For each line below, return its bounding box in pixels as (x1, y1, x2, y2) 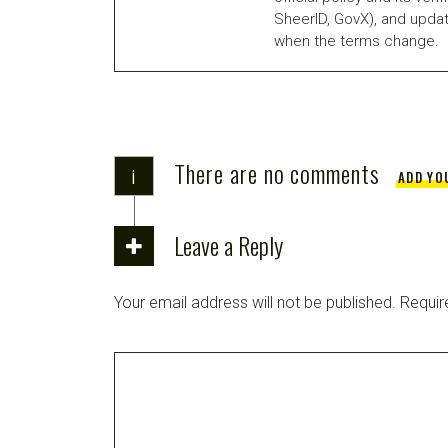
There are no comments (174, 154, 381, 191)
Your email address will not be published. (114, 292, 396, 312)
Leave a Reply (174, 226, 283, 263)
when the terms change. (274, 31, 439, 50)
